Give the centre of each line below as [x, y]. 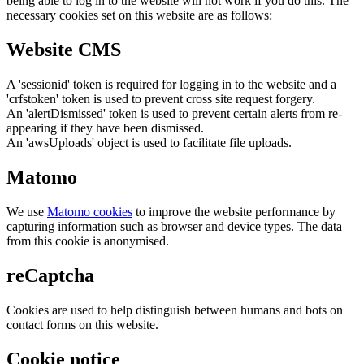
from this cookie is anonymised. [88, 240]
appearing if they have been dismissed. [105, 128]
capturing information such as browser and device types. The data [174, 226]
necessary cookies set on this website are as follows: [139, 15]
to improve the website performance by [234, 211]
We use [27, 211]
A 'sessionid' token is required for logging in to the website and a [171, 84]
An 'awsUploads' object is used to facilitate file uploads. [149, 143]
